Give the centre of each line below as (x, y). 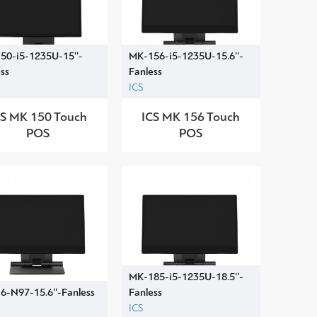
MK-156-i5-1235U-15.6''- (186, 56)
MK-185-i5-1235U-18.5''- (186, 276)
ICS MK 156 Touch (191, 116)
